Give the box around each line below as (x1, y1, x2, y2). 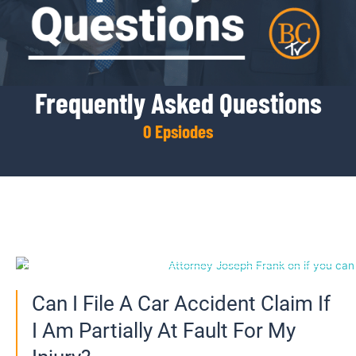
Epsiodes (155, 120, 213, 143)
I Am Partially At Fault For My (32, 319, 296, 343)
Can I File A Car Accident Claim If (32, 292, 331, 316)
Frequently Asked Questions (34, 85, 322, 120)
